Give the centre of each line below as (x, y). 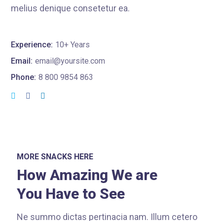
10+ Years (73, 44)
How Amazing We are (87, 175)
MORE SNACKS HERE (55, 156)
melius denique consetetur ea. (71, 8)
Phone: (24, 77)
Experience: (32, 44)
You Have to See (71, 193)
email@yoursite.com (70, 61)
